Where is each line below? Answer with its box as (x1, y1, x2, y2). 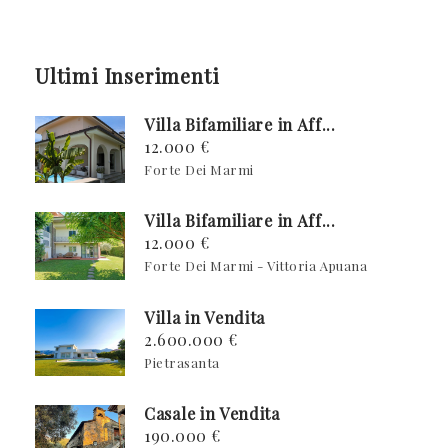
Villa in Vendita (144, 306, 266, 328)
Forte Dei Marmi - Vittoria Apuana (144, 257, 368, 275)
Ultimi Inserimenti (35, 61, 220, 89)
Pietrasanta (144, 353, 220, 371)
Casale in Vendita (144, 403, 280, 425)
